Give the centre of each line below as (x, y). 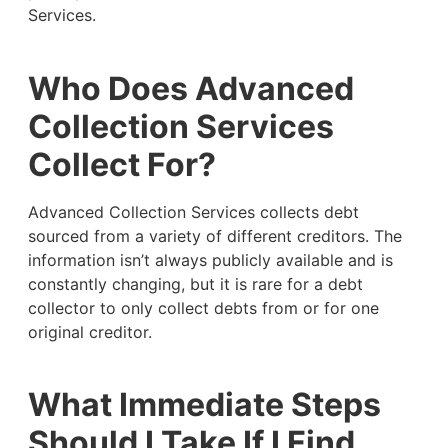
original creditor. (92, 331)
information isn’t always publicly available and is (210, 259)
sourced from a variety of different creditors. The (214, 235)
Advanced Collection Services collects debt (193, 211)
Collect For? (121, 164)
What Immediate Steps (204, 405)
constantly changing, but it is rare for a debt (195, 283)
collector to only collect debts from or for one (203, 307)
